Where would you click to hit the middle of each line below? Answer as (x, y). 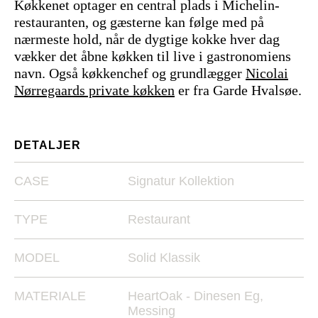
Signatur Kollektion (181, 181)
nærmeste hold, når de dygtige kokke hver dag (147, 39)
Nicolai (267, 73)
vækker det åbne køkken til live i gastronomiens (153, 56)
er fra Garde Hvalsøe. (238, 90)
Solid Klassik (164, 258)
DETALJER (48, 145)
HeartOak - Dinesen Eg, (196, 296)
